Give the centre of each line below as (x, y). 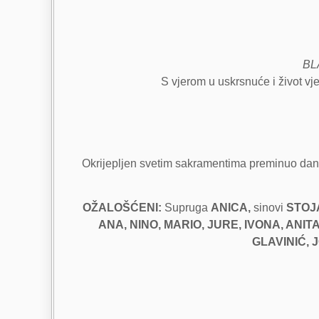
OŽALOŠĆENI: (122, 208)
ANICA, (230, 208)
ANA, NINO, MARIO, (151, 225)
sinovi (268, 208)
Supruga (186, 208)
